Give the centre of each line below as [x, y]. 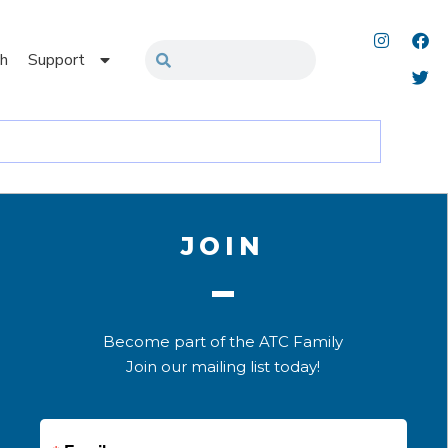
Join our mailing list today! [223, 367]
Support [56, 60]
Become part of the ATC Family [223, 342]
